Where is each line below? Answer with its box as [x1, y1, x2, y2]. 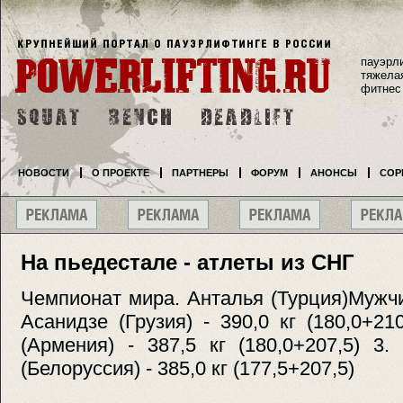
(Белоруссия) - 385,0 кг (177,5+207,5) [21, 357, 354, 381]
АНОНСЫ [310, 167, 357, 178]
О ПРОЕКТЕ [92, 167, 149, 178]
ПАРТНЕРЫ [172, 167, 228, 178]
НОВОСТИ [18, 167, 69, 178]
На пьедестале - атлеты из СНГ [21, 250, 354, 274]
